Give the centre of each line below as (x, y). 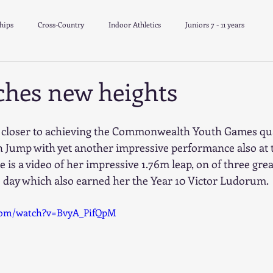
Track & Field (115, 73)
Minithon (176, 73)
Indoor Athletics (135, 24)
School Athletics (44, 73)
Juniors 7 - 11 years (215, 24)
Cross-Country (61, 24)
